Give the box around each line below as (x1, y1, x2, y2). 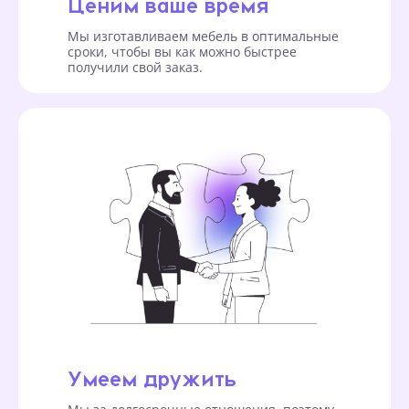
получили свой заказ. (68, 58, 203, 76)
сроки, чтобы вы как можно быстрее (68, 42, 297, 60)
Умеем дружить (68, 365, 236, 390)
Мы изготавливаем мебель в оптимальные (68, 26, 339, 45)
